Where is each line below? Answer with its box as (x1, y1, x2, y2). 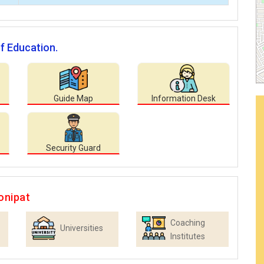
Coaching (170, 218, 205, 228)
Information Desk (151, 94, 216, 104)
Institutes (170, 232, 205, 242)
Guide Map (54, 94, 93, 104)
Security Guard (46, 143, 101, 153)
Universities (60, 223, 103, 233)
